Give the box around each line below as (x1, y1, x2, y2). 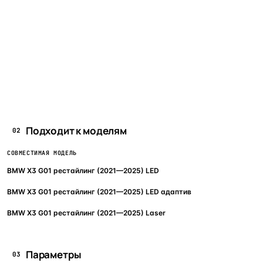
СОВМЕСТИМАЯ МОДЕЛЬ (7, 149, 77, 157)
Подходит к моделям (26, 123, 127, 137)
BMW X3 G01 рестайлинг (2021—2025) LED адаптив (7, 187, 191, 196)
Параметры (26, 247, 82, 261)
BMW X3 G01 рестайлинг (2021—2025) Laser (7, 208, 166, 217)
